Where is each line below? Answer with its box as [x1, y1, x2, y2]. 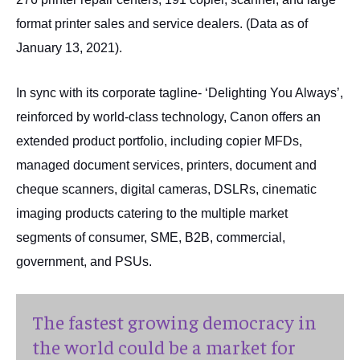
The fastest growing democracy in [32, 309, 317, 333]
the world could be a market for [32, 334, 296, 358]
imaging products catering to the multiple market [16, 207, 288, 220]
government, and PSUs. [16, 255, 152, 268]
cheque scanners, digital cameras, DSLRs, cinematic [16, 182, 317, 196]
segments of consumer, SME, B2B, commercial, [16, 231, 285, 244]
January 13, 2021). [16, 41, 122, 55]
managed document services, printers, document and [16, 158, 317, 172]
